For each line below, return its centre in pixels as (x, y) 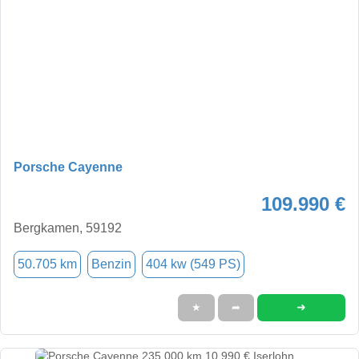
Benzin (111, 264)
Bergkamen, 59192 (68, 228)
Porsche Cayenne (68, 167)
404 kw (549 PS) (193, 264)
